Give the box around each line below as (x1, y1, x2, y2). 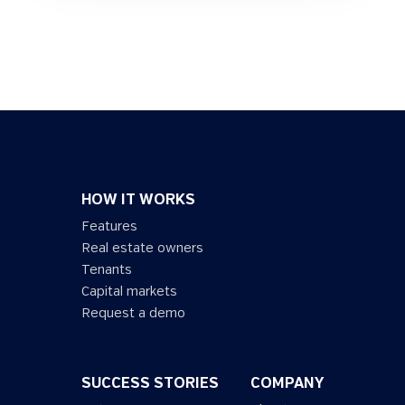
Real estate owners (81, 241, 203, 255)
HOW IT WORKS (81, 193, 195, 208)
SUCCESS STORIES (81, 376, 219, 391)
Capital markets (81, 285, 177, 298)
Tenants (81, 263, 132, 277)
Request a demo (81, 306, 185, 320)
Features (81, 220, 137, 233)
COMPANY (250, 376, 324, 391)
